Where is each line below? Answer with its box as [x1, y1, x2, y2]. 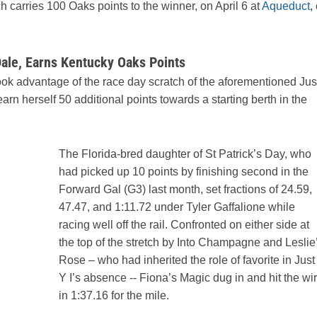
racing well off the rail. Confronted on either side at [59, 219, 309, 231]
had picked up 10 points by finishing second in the [59, 166, 309, 178]
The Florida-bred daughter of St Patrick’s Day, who [59, 148, 311, 161]
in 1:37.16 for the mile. [59, 289, 169, 302]
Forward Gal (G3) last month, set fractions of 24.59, [59, 183, 312, 196]
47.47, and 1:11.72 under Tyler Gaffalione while [59, 201, 295, 214]
